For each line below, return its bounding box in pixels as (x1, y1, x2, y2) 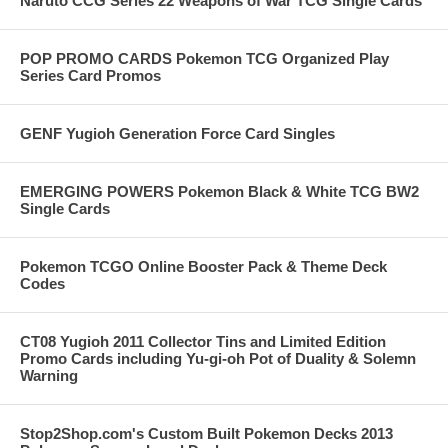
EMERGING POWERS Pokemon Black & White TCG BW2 (20, 183, 419, 201)
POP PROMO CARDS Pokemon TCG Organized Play (20, 50, 389, 68)
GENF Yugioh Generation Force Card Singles (20, 125, 335, 143)
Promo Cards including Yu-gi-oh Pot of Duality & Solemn (20, 350, 416, 368)
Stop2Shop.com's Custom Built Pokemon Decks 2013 (20, 425, 393, 443)
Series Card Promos (20, 67, 161, 85)
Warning (20, 367, 78, 385)
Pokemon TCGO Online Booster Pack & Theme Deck (20, 258, 387, 276)
